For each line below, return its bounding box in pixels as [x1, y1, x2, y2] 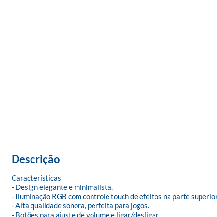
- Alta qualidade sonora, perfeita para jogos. [12, 201, 149, 210]
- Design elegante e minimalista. [12, 183, 113, 191]
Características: [12, 173, 63, 182]
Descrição [12, 153, 60, 166]
